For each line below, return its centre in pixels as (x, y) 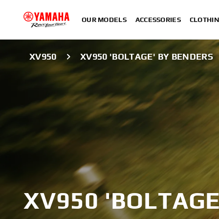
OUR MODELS (104, 20)
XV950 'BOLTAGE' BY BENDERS (147, 56)
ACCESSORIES (158, 20)
